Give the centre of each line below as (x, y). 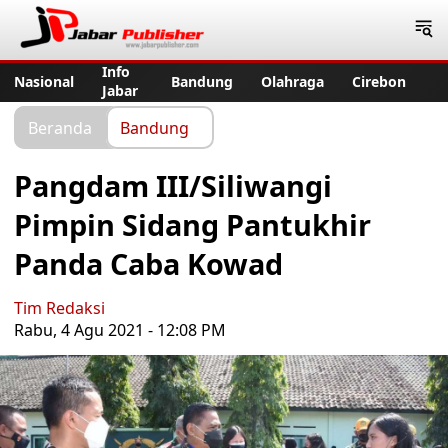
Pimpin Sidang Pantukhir (192, 224)
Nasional (44, 81)
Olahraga (292, 81)
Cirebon (379, 81)
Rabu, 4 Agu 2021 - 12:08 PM (120, 330)
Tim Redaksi (59, 308)
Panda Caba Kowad (148, 263)
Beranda (60, 127)
